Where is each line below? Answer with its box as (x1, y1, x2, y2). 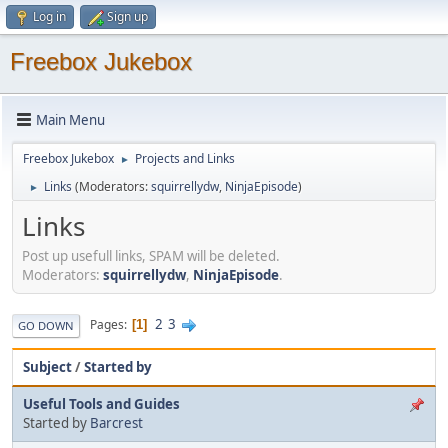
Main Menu (36, 110, 105, 129)
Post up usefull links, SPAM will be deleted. (22, 246, 280, 265)
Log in (33, 8, 66, 25)
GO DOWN (18, 317, 74, 333)
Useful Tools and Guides (23, 394, 180, 413)
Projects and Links (135, 150, 235, 167)
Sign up (107, 8, 148, 25)
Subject (23, 357, 72, 376)
